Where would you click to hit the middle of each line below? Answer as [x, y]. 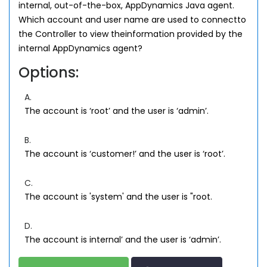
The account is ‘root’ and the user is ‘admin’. [117, 111]
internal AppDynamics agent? [80, 48]
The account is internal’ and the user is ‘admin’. [123, 240]
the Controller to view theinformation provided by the [131, 34]
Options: [49, 72]
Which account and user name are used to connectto [132, 20]
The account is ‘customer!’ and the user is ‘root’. [125, 154]
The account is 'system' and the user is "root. [118, 197]
